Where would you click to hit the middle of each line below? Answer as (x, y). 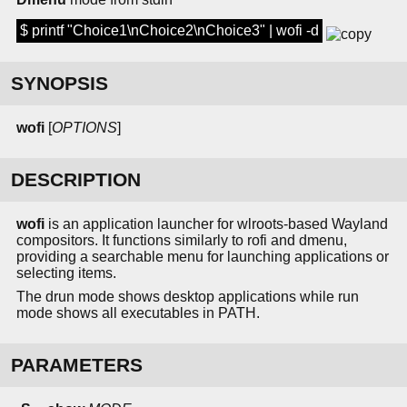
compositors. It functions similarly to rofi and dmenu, (182, 241)
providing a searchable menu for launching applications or (203, 257)
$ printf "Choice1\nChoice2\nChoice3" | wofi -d (169, 31)
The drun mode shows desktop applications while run (188, 297)
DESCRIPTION (76, 180)
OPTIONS (84, 128)
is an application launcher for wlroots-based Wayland (216, 224)
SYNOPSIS (60, 84)
